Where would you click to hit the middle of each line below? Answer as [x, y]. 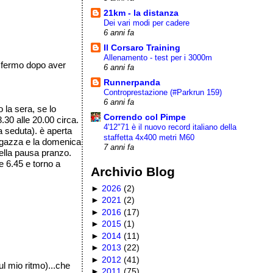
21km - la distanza [141, 12]
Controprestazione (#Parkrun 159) [163, 92]
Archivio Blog [133, 171]
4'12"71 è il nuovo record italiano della [170, 127]
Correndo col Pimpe [145, 117]
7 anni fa [119, 147]
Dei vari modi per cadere [147, 23]
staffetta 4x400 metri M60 [149, 137]
